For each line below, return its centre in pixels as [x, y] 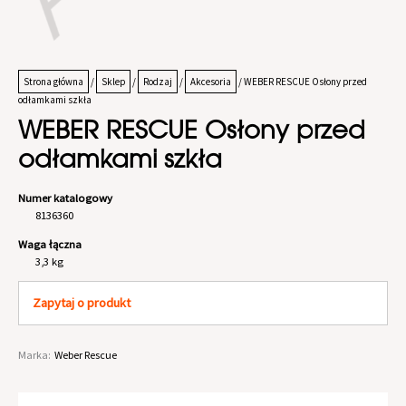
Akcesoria [211, 82]
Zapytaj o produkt [82, 303]
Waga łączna [50, 243]
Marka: [34, 355]
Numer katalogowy [65, 197]
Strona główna [53, 82]
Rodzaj [158, 82]
